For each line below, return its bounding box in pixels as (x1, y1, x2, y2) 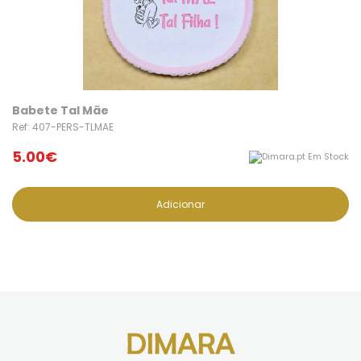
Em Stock (305, 150, 349, 164)
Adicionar (156, 197, 205, 212)
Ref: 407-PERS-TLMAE (12, 120, 114, 135)
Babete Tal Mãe (12, 102, 109, 119)
